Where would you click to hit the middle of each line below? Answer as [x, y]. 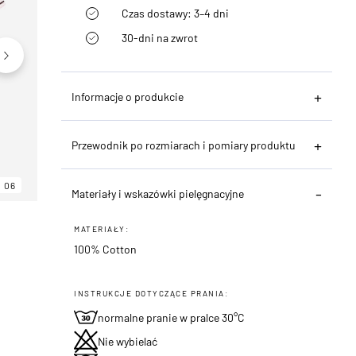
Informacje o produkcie [128, 96]
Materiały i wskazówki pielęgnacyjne [158, 193]
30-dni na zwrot [160, 37]
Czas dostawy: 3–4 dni [176, 13]
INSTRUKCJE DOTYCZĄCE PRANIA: [151, 293]
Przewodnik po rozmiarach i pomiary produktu [184, 145]
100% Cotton [106, 249]
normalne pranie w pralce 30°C [172, 317]
